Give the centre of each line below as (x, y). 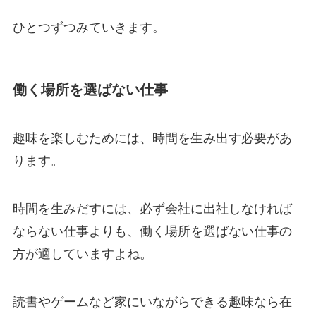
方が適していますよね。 (82, 254)
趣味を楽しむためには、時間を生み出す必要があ (152, 139)
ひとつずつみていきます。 (89, 27)
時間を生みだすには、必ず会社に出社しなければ (152, 209)
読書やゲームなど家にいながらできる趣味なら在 (152, 302)
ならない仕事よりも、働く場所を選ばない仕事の (152, 232)
